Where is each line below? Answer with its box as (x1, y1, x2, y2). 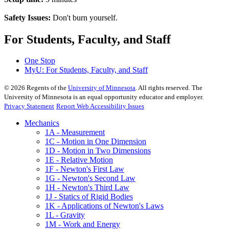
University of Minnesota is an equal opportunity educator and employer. (4, 93, 203, 101)
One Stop (25, 56, 55, 65)
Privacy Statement (4, 102, 54, 110)
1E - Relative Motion (45, 155, 113, 165)
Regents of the (25, 84, 68, 92)
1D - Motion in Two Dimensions (45, 146, 151, 155)
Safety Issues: (4, 13, 51, 22)
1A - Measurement (45, 128, 105, 137)
